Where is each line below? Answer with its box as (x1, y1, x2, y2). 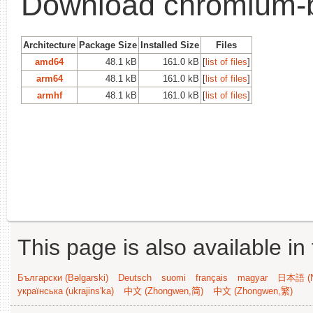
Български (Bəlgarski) (17, 272, 108, 283)
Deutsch (118, 272, 152, 283)
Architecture (23, 39, 75, 50)
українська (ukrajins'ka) (17, 285, 114, 296)
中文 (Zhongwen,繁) (213, 285, 293, 296)
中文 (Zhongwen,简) (124, 285, 203, 296)
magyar (238, 272, 268, 283)
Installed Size (140, 39, 199, 50)
